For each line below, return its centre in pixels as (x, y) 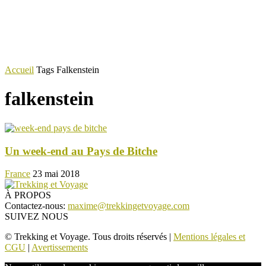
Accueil (19, 70)
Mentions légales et (209, 237)
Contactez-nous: (36, 206)
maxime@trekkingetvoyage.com (129, 206)
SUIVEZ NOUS (37, 217)
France (18, 174)
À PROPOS (28, 195)
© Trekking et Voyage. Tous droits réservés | (89, 237)
